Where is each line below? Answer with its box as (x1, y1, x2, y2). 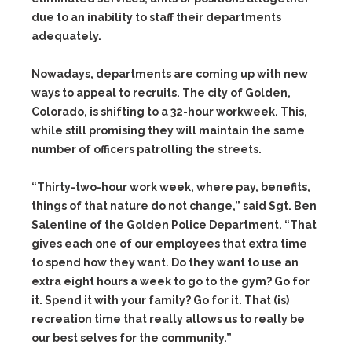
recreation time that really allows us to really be (31, 313, 305, 325)
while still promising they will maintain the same (31, 124, 305, 137)
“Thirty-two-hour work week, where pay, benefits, (31, 181, 310, 193)
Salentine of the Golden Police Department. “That (31, 218, 317, 231)
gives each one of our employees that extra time (31, 237, 307, 250)
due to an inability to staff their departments (31, 11, 281, 24)
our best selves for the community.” (31, 332, 232, 344)
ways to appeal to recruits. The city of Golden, (31, 86, 291, 99)
